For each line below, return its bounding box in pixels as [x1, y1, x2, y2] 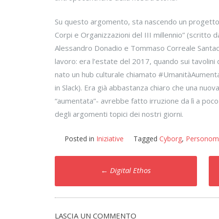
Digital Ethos [108, 165, 151, 175]
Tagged [133, 133, 159, 143]
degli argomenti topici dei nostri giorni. [55, 109, 183, 119]
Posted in [65, 133, 96, 143]
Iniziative [96, 133, 124, 143]
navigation [54, 173, 140, 197]
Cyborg [159, 133, 182, 143]
